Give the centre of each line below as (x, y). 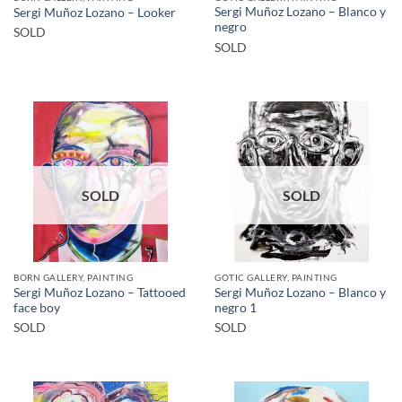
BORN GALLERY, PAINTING (74, 278)
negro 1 (236, 307)
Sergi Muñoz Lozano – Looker (95, 12)
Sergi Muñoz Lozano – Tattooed (100, 292)
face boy (37, 307)
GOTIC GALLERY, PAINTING (276, 278)
